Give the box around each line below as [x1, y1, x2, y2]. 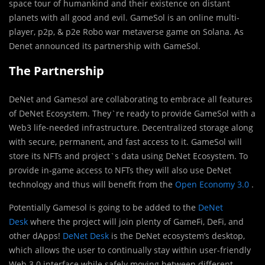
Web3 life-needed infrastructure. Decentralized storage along [9, 121, 253, 133]
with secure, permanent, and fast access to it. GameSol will [9, 135, 242, 147]
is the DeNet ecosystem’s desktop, [109, 230, 245, 241]
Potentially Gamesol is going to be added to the [9, 201, 198, 213]
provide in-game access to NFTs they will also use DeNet [9, 164, 231, 176]
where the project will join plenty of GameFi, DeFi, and [28, 215, 244, 227]
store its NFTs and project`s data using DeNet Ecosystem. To [9, 150, 248, 161]
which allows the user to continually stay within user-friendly [9, 244, 251, 256]
